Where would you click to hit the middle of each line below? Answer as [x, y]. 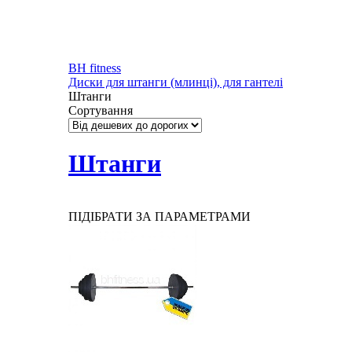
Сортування [101, 110]
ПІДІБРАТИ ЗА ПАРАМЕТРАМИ [159, 216]
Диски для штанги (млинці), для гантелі [176, 82]
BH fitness [95, 68]
